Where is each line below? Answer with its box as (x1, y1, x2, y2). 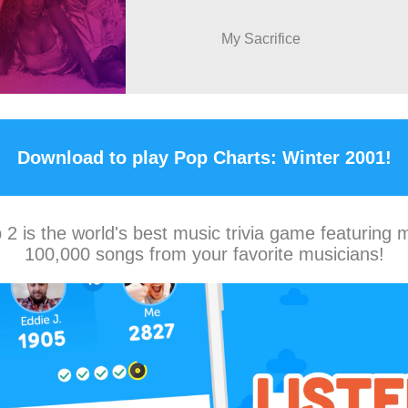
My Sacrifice (221, 31, 301, 46)
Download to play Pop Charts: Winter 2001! (16, 147, 392, 168)
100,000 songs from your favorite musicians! (24, 244, 384, 264)
